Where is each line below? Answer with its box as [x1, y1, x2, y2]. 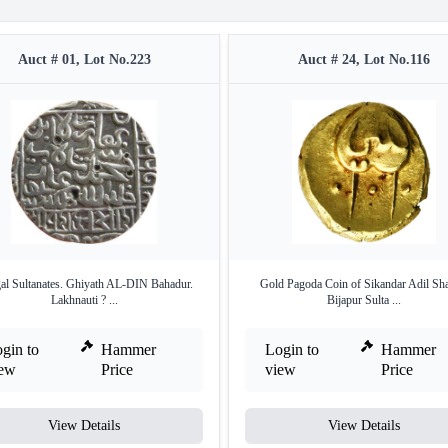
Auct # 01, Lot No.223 [17, 52, 151, 68]
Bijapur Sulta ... [327, 293, 401, 308]
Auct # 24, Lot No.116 [298, 52, 430, 68]
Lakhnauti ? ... [50, 293, 118, 308]
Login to [265, 341, 319, 359]
